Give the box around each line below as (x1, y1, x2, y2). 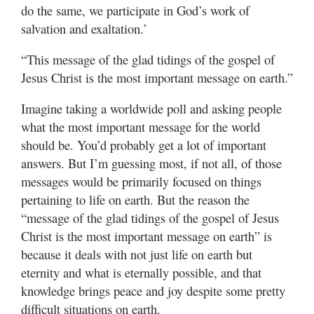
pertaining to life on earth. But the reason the (21, 191, 250, 209)
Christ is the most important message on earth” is (21, 227, 272, 245)
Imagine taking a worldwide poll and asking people (21, 100, 282, 118)
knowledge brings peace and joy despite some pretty (21, 282, 285, 300)
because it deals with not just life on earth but (21, 245, 252, 264)
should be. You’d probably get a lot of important (21, 136, 266, 154)
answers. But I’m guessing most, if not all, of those (21, 154, 282, 172)
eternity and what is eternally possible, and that (21, 264, 261, 282)
